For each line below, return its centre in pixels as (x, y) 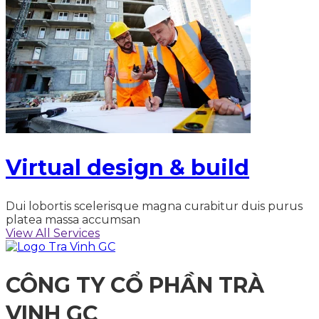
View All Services (53, 234)
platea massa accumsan (73, 220)
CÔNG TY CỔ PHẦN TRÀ (135, 286)
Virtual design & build (127, 167)
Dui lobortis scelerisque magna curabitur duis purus (154, 206)
